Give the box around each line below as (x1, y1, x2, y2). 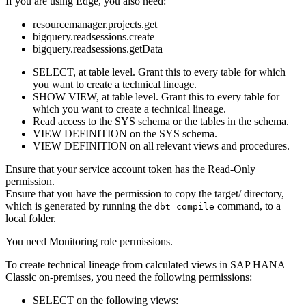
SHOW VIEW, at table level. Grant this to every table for (33, 90, 279, 102)
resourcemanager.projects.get (33, 18, 157, 30)
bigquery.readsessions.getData (33, 42, 163, 55)
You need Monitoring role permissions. (5, 235, 173, 247)
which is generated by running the (5, 199, 154, 212)
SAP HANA (230, 258, 285, 270)
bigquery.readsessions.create (33, 30, 154, 42)
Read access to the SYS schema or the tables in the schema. (33, 115, 289, 127)
